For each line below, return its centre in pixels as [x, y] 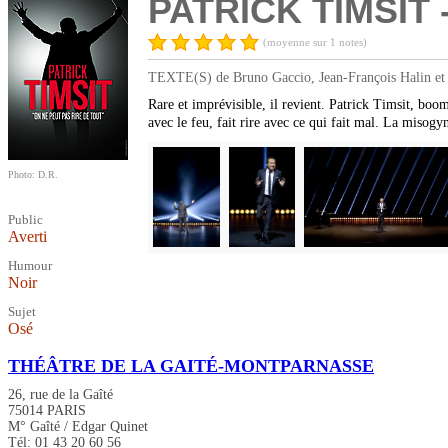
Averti [27, 237]
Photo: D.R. [33, 175]
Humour [30, 266]
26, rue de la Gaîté [60, 395]
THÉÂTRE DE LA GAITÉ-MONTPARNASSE [191, 366]
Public [25, 220]
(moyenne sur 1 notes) [315, 42]
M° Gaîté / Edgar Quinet [78, 427]
